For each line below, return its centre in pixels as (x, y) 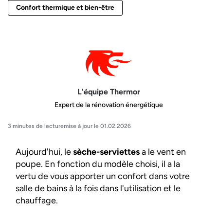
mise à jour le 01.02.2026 (97, 126)
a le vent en (163, 152)
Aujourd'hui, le (44, 152)
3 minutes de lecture (36, 126)
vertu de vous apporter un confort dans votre (103, 176)
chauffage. (37, 201)
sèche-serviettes (106, 152)
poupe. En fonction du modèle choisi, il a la (98, 164)
